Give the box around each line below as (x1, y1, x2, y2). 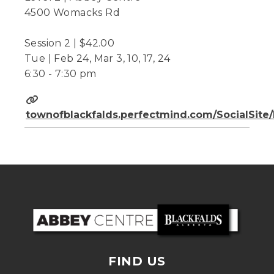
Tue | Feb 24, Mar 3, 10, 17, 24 (24, 52, 171, 64)
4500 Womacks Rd (24, 6, 120, 18)
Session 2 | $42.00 (24, 37, 115, 49)
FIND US (108, 253, 166, 268)
